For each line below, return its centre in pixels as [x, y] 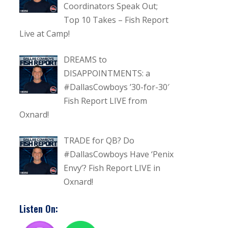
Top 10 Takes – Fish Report [116, 20]
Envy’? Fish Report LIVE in [112, 168]
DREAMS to [85, 59]
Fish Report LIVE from [106, 101]
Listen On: [39, 208]
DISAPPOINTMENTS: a [107, 73]
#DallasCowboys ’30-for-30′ [117, 87]
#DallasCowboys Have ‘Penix [119, 154]
